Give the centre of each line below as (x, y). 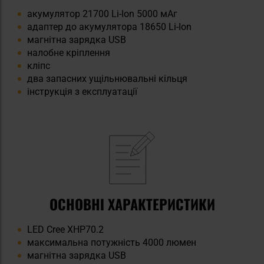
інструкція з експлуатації (82, 91)
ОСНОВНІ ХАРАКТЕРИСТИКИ (132, 204)
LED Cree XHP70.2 (65, 229)
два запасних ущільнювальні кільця (107, 78)
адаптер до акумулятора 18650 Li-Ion (109, 27)
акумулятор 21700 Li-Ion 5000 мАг (102, 14)
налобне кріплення (69, 52)
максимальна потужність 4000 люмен (112, 242)
